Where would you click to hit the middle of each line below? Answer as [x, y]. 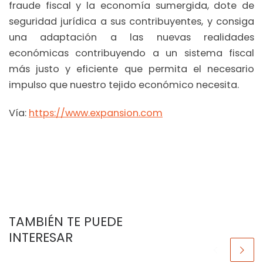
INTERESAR [41, 237]
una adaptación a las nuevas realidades [131, 38]
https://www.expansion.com [96, 113]
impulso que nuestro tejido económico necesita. [124, 85]
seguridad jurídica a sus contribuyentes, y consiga [131, 22]
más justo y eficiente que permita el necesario [131, 69]
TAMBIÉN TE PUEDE [66, 221]
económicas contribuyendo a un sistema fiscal [131, 53]
